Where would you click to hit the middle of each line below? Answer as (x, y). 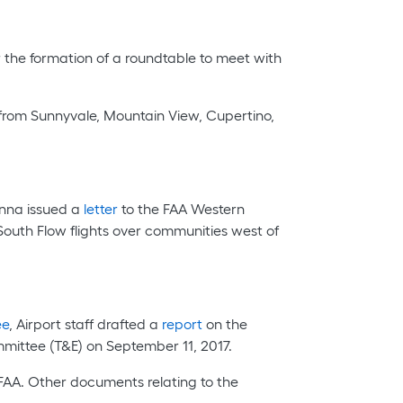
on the (225, 323)
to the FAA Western (181, 208)
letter (101, 208)
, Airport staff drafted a (85, 323)
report (182, 323)
